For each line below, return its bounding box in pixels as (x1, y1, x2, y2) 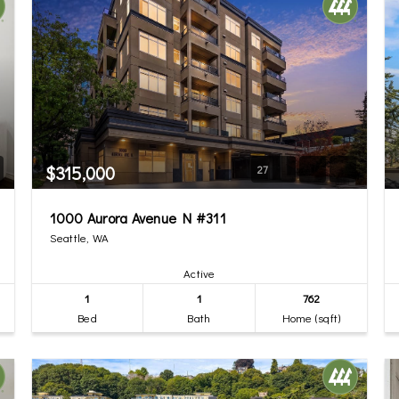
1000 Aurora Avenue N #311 (49, 208, 226, 227)
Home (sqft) (281, 310, 341, 325)
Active (183, 265, 216, 281)
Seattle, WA (49, 230, 110, 245)
